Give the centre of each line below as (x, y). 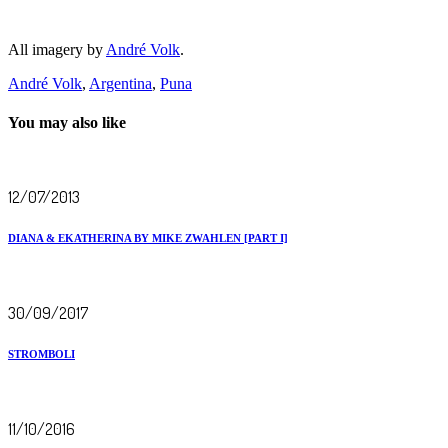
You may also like (67, 123)
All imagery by (57, 49)
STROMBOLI (41, 354)
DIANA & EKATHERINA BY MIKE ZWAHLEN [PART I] (148, 238)
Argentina (120, 83)
